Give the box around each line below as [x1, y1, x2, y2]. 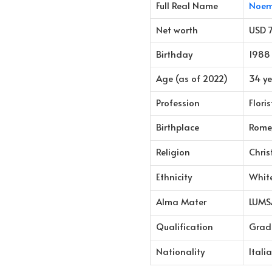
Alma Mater [156, 194, 206, 208]
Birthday [156, 47, 192, 60]
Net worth [156, 22, 198, 36]
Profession [156, 95, 200, 109]
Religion [156, 144, 190, 158]
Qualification [156, 219, 213, 233]
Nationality [156, 244, 205, 257]
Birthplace [156, 120, 199, 133]
